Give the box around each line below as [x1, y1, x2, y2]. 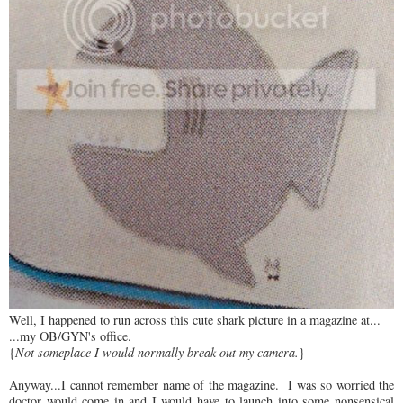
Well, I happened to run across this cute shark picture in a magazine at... [9, 310, 381, 328]
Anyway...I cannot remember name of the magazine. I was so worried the [9, 375, 394, 393]
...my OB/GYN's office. [9, 327, 131, 345]
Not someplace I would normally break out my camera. [15, 343, 299, 361]
